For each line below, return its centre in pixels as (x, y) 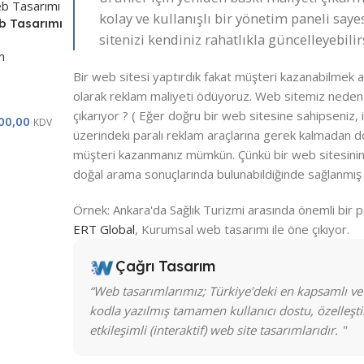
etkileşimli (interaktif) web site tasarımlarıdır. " (217, 330)
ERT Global (104, 230)
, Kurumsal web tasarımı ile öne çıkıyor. (242, 230)
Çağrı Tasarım (165, 266)
